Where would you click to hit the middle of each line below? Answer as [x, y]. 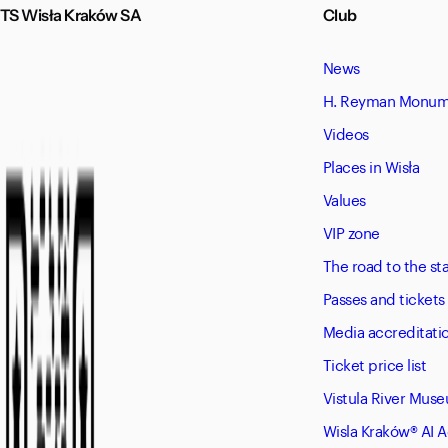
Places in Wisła [371, 165]
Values [344, 198]
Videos [345, 132]
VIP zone [351, 231]
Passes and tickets [383, 297]
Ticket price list [374, 363]
